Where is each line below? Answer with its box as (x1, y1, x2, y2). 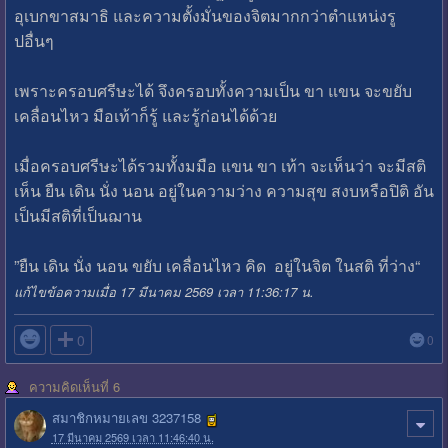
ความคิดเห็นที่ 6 (28, 376, 120, 396)
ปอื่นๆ (13, 28, 54, 52)
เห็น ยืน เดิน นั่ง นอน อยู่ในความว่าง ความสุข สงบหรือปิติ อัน (13, 178, 434, 202)
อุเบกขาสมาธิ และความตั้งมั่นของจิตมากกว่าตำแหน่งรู (13, 3, 396, 27)
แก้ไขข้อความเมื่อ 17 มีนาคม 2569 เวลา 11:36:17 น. (13, 281, 314, 301)
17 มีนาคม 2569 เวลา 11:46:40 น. (51, 428, 214, 445)
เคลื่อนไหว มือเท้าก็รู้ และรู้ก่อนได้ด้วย (13, 103, 277, 127)
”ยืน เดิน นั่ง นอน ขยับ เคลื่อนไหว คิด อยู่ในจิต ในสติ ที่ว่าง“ (13, 253, 420, 277)
